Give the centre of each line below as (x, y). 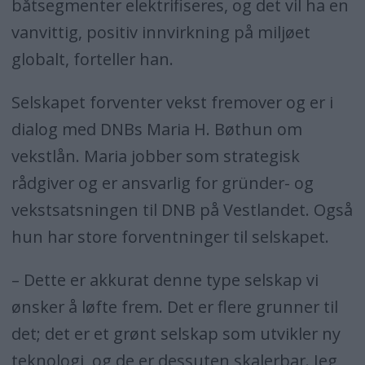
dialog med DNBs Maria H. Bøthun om (156, 130)
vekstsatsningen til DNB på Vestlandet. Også (182, 210)
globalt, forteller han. (92, 59)
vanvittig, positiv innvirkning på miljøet (161, 33)
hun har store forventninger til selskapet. (170, 237)
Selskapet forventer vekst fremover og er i (172, 103)
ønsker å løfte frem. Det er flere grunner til (174, 307)
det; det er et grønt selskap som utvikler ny (176, 334)
